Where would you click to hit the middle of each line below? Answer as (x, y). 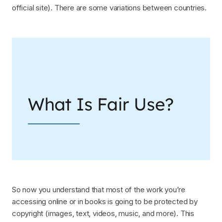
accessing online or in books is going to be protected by (105, 202)
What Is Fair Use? (101, 104)
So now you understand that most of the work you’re (99, 190)
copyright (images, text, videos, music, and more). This (103, 214)
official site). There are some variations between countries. (109, 7)
